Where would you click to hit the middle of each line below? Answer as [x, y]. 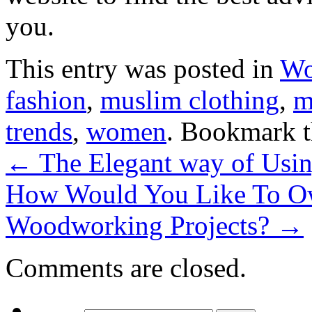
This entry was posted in [143, 68]
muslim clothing [190, 100]
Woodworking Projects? [141, 225]
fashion [46, 100]
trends [39, 131]
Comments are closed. [126, 267]
